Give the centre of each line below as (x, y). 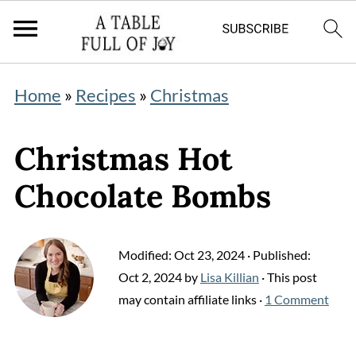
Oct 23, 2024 (209, 255)
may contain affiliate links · (191, 299)
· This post (288, 277)
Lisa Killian (229, 277)
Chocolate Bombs (142, 196)
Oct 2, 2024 (150, 277)
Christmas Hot (123, 159)
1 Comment (296, 299)
